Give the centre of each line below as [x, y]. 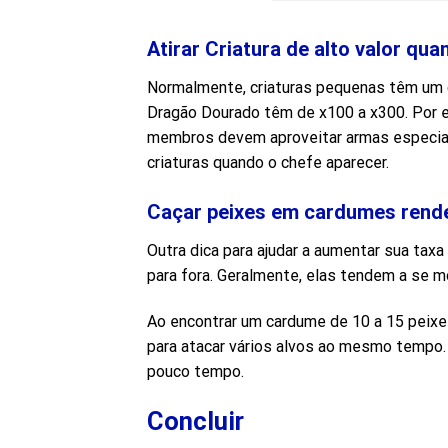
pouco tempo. [195, 371]
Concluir [195, 420]
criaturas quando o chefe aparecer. [268, 163]
